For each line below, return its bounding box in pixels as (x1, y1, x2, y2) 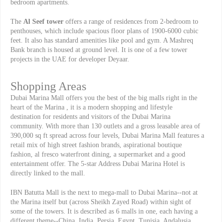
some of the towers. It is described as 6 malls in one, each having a (10, 207, 198, 215)
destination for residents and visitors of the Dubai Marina (10, 112, 170, 120)
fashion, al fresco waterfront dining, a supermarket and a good (10, 150, 185, 158)
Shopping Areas (10, 79, 86, 93)
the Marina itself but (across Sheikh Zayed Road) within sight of (10, 198, 191, 206)
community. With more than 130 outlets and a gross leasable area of (10, 122, 200, 130)
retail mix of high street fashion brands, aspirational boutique (10, 141, 182, 149)
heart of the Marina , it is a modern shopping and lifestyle (10, 103, 172, 111)
